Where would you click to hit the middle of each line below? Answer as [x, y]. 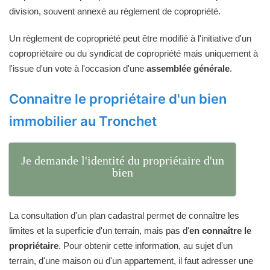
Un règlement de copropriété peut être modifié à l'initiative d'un [130, 38]
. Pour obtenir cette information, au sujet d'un [146, 246]
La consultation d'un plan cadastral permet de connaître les [124, 216]
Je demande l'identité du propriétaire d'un [122, 161]
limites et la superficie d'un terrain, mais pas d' [99, 231]
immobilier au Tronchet [83, 121]
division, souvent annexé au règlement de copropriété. [115, 11]
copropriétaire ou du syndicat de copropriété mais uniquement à [133, 53]
